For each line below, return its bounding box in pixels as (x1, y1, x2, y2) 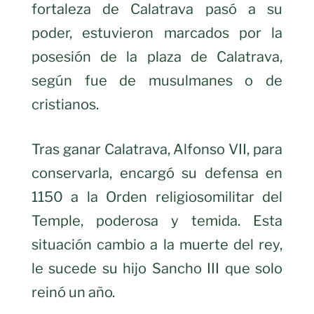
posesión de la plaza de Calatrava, (32, 48, 282, 66)
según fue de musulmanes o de (32, 72, 282, 90)
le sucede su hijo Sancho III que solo (32, 260, 282, 278)
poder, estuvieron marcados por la (32, 25, 282, 42)
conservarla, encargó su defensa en (32, 165, 282, 182)
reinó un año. (32, 284, 115, 301)
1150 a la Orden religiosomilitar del (32, 189, 282, 206)
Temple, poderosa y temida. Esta (32, 212, 282, 230)
